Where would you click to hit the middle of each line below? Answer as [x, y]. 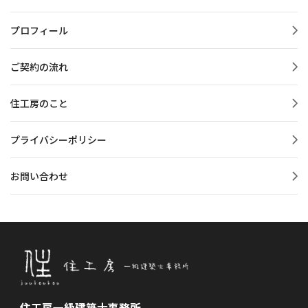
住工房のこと [39, 103]
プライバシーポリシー [58, 140]
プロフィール [39, 31]
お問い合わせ [39, 176]
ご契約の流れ [39, 67]
